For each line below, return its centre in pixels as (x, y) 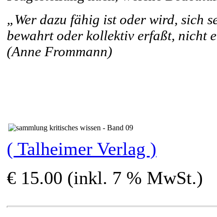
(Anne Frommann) (60, 52)
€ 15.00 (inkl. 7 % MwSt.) (105, 178)
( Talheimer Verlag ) (82, 149)
